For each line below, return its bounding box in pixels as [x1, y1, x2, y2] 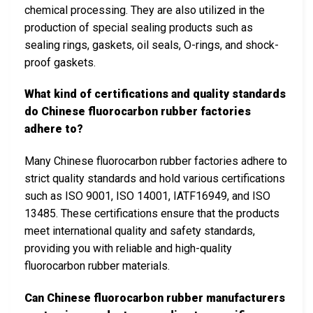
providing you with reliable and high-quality [24, 242, 232, 256]
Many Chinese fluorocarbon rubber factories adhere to [24, 154, 287, 168]
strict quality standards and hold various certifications [24, 172, 285, 186]
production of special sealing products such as [24, 20, 253, 34]
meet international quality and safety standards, [24, 224, 255, 238]
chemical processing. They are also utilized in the [24, 3, 265, 17]
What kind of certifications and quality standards [24, 87, 286, 101]
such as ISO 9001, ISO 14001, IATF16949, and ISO [24, 189, 270, 203]
